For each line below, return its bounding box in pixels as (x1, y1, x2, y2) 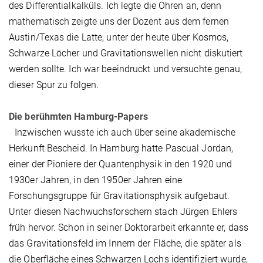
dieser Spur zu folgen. (9, 79, 99, 91)
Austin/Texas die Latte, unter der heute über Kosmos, (9, 32, 229, 43)
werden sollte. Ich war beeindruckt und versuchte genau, (9, 63, 242, 75)
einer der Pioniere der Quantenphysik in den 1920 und (9, 159, 232, 170)
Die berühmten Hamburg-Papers (9, 111, 148, 123)
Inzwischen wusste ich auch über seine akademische (9, 127, 236, 139)
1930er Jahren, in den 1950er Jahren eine (9, 174, 183, 186)
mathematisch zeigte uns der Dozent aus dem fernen (9, 16, 229, 28)
